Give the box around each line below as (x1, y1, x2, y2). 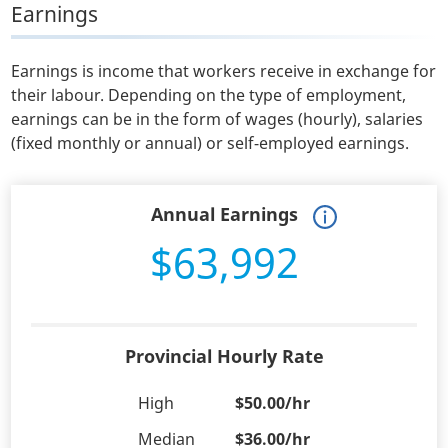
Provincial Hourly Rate (124, 344, 324, 369)
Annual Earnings (150, 202, 298, 227)
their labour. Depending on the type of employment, (11, 84, 407, 107)
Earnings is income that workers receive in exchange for (11, 60, 437, 83)
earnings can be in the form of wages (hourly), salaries (11, 108, 424, 131)
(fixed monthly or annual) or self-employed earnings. (11, 132, 410, 155)
